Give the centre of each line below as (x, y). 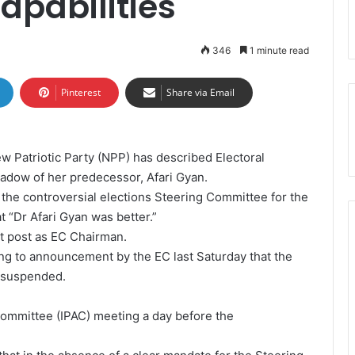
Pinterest (81, 92)
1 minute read (278, 50)
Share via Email (200, 92)
